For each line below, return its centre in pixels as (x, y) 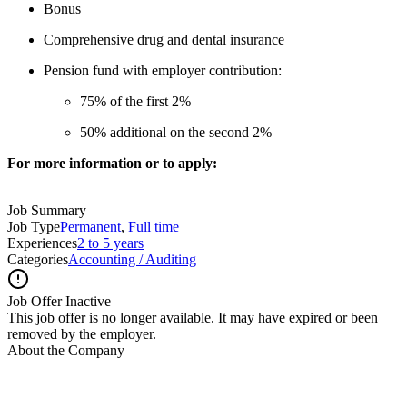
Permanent (90, 226)
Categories (38, 259)
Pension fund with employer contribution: (163, 70)
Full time (154, 226)
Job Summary (47, 210)
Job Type (34, 226)
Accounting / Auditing (132, 259)
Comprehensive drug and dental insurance (164, 39)
